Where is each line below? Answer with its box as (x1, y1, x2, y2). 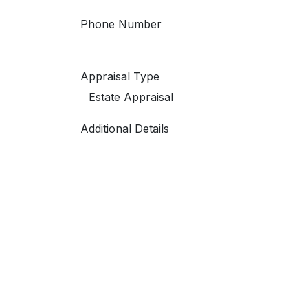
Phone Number (80, 17, 162, 31)
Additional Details (80, 122, 169, 135)
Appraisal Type (80, 69, 159, 83)
